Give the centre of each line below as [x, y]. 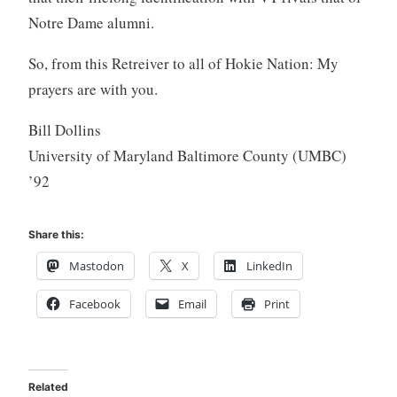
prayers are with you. [93, 89]
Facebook [94, 304]
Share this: [56, 235]
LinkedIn [269, 266]
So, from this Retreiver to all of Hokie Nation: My [183, 63]
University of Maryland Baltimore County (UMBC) [187, 155]
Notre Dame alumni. [91, 22]
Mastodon [96, 266]
